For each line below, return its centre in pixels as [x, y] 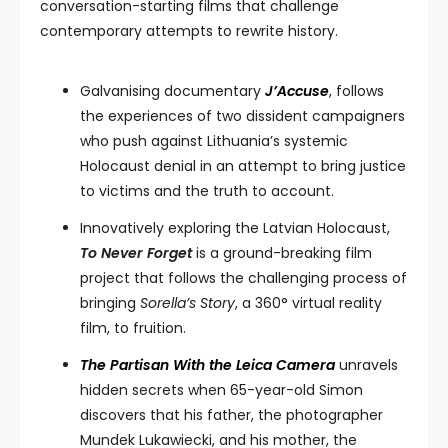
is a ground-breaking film [282, 253]
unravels [366, 365]
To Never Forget [136, 253]
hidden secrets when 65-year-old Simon [221, 390]
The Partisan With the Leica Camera [207, 365]
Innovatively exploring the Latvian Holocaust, [235, 228]
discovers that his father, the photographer [231, 415]
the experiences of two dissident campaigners [242, 116]
